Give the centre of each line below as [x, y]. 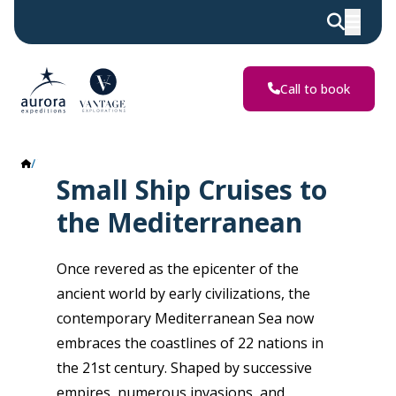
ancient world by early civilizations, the [183, 293]
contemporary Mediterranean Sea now [185, 318]
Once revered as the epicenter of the [178, 269]
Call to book [315, 88]
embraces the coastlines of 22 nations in [190, 343]
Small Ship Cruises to [192, 190]
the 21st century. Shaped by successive [184, 368]
